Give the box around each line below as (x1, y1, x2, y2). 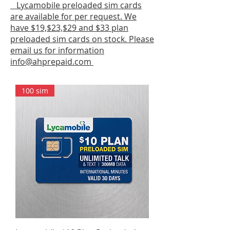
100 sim (22, 86, 48, 95)
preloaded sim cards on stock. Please (10, 33, 154, 45)
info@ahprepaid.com (10, 56, 91, 67)
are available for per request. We (10, 11, 137, 22)
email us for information (10, 45, 104, 56)
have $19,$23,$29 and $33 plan (10, 22, 128, 33)
